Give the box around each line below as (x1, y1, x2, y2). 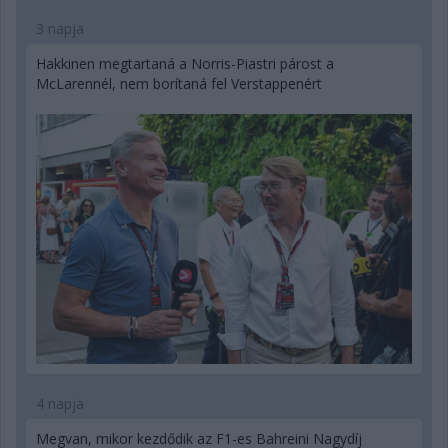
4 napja (36, 394, 84, 414)
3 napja (36, 18, 84, 38)
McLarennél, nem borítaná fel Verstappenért (36, 73, 322, 93)
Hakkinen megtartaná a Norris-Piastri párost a (36, 53, 334, 73)
